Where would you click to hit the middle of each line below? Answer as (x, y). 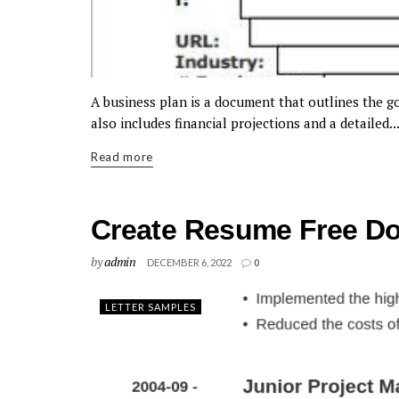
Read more (122, 157)
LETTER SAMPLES (151, 307)
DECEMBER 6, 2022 (189, 262)
